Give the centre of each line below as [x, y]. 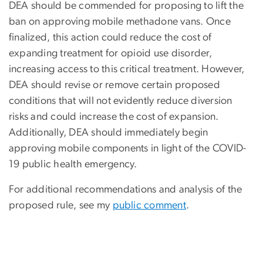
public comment [149, 205]
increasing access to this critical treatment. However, [127, 69]
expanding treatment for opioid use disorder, [110, 53]
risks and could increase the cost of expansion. [114, 117]
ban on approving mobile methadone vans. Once [120, 21]
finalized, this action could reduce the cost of [110, 37]
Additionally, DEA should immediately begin [109, 132]
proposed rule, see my [61, 205]
